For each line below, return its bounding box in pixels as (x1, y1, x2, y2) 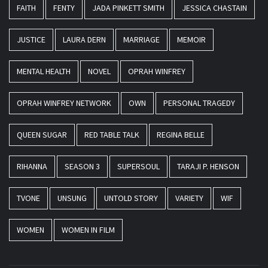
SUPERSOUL (117, 161, 160, 172)
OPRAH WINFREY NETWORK (17, 98, 111, 109)
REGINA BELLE (157, 129, 205, 141)
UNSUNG (57, 193, 87, 204)
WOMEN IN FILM (62, 224, 115, 236)
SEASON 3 (65, 161, 100, 172)
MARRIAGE (123, 34, 160, 45)
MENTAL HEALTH (17, 66, 71, 77)
